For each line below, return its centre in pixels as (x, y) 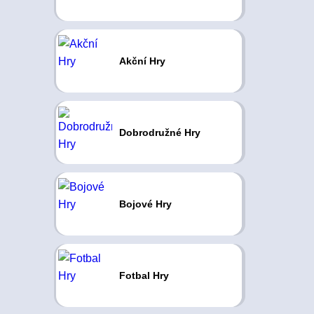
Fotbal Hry (144, 275)
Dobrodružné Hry (159, 132)
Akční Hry (142, 61)
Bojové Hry (145, 204)
